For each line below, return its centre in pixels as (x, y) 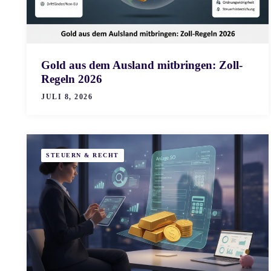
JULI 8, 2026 (67, 96)
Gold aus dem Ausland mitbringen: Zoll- (142, 65)
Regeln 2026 (72, 79)
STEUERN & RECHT (83, 155)
